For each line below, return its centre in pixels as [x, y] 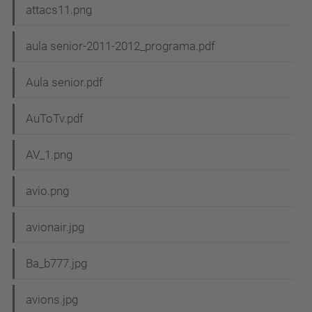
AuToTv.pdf [55, 119]
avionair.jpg [55, 227]
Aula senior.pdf [64, 83]
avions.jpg [52, 300]
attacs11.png [59, 10]
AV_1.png [49, 155]
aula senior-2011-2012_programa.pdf [120, 46]
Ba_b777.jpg [56, 264]
